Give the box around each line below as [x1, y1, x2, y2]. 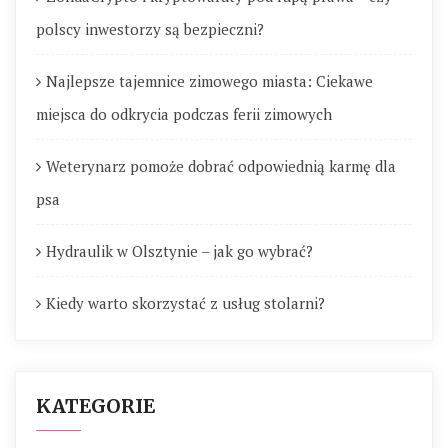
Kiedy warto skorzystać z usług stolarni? [46, 293, 325, 313]
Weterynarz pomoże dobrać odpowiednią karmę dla [46, 156, 396, 176]
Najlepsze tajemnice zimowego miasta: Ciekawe [46, 71, 373, 91]
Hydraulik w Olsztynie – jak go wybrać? [46, 241, 313, 261]
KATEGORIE [36, 394, 155, 418]
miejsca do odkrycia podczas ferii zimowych [36, 104, 332, 124]
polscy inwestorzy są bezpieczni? [36, 19, 264, 39]
